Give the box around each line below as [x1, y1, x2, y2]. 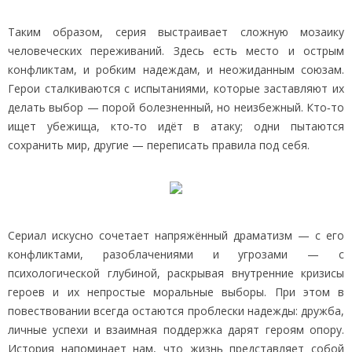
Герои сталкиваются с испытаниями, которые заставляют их [8, 80, 344, 96]
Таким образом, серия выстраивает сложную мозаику [8, 24, 344, 39]
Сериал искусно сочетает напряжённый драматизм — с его [8, 227, 344, 243]
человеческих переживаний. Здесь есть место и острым [8, 42, 344, 58]
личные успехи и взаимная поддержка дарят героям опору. [8, 321, 344, 337]
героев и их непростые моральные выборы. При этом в [8, 284, 344, 299]
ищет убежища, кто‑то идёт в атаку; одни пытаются [8, 118, 344, 134]
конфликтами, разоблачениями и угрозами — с [8, 246, 344, 262]
